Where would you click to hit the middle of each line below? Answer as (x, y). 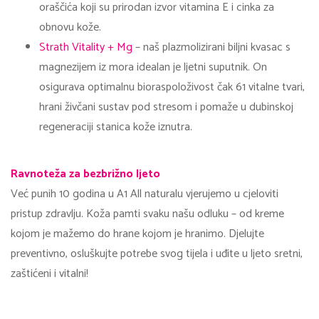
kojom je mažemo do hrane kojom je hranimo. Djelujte (137, 234)
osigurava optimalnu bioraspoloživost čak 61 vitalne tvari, (172, 87)
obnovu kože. (70, 27)
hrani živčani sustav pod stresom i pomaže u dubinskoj (166, 107)
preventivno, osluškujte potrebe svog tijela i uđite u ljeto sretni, (157, 253)
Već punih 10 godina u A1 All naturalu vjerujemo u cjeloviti (145, 194)
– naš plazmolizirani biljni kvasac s (211, 47)
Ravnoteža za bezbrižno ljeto (85, 174)
